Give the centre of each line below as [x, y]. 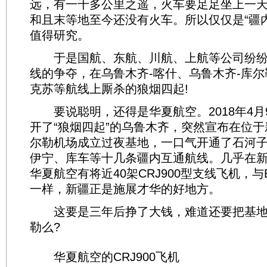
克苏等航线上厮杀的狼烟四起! [109, 89]
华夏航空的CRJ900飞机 [105, 257]
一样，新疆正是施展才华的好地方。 [125, 189]
